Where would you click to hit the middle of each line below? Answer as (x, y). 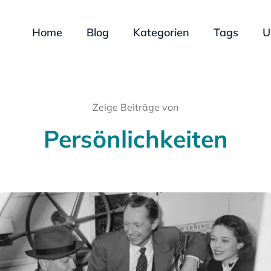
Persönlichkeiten (135, 139)
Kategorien (162, 32)
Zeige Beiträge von (135, 107)
